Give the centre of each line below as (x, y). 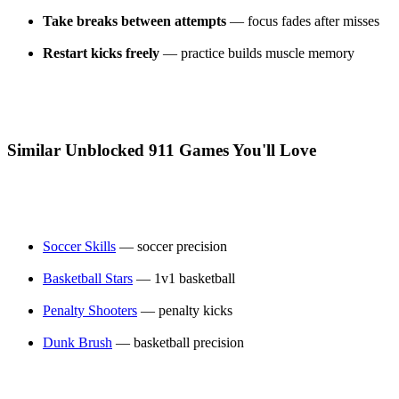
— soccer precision (171, 247)
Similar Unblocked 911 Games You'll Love (162, 150)
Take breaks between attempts (134, 21)
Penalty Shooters (90, 311)
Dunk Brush (77, 343)
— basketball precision (178, 343)
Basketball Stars (88, 279)
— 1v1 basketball (184, 279)
